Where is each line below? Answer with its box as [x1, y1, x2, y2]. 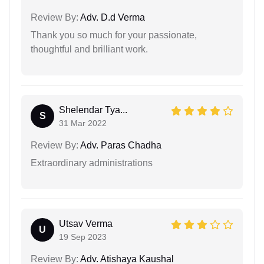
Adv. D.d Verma [78, 12, 145, 22]
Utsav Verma [59, 218, 113, 229]
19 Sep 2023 [59, 232, 107, 242]
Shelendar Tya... [59, 104, 127, 115]
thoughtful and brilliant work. [31, 44, 148, 54]
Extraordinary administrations [31, 157, 153, 168]
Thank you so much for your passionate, [31, 29, 197, 40]
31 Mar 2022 [59, 118, 107, 128]
